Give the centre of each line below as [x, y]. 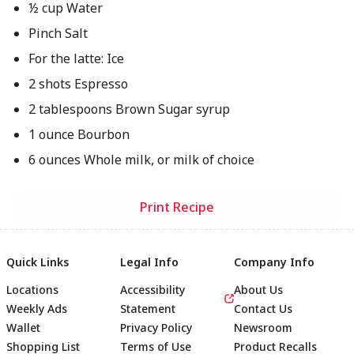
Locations [32, 290]
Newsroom [263, 328]
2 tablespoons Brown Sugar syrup [129, 109]
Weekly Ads [37, 309]
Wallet [23, 328]
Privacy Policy [156, 328]
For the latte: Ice [76, 58]
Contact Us [263, 309]
